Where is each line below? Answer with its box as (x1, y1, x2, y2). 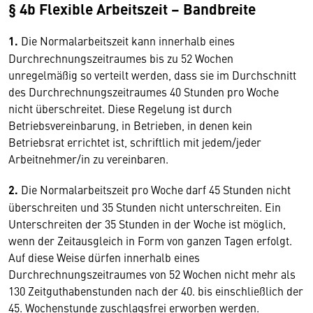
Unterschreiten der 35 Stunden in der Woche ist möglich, (8, 216, 286, 231)
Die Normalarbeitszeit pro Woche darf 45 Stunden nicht (21, 182, 291, 197)
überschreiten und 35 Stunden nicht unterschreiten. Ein (8, 199, 281, 214)
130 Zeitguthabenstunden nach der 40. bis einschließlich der (8, 283, 303, 298)
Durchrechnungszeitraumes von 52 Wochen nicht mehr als (8, 266, 296, 282)
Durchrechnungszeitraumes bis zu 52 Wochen (8, 50, 233, 66)
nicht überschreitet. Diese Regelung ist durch (8, 101, 232, 116)
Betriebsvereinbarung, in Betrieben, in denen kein (8, 117, 252, 133)
